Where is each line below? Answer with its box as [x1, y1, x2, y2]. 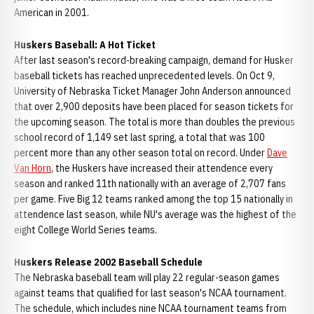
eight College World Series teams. [14, 224, 157, 236]
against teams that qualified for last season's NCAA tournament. [14, 287, 287, 299]
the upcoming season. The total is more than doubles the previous [14, 116, 295, 128]
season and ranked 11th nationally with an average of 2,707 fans [14, 177, 286, 190]
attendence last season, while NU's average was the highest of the [14, 208, 296, 221]
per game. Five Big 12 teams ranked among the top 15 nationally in [14, 193, 293, 205]
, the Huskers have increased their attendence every [51, 162, 273, 175]
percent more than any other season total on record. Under [14, 146, 267, 159]
